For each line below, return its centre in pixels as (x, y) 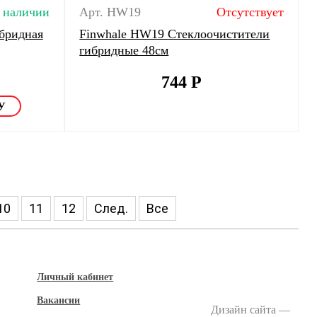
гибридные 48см (124, 50)
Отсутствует (250, 12)
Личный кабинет (75, 277)
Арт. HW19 (110, 12)
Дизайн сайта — (250, 310)
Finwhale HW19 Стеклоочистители (175, 34)
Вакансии (59, 300)
